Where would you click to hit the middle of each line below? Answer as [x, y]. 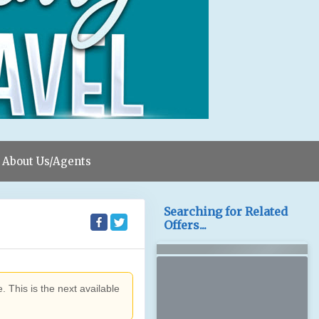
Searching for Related [226, 211]
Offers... [185, 225]
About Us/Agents [47, 161]
